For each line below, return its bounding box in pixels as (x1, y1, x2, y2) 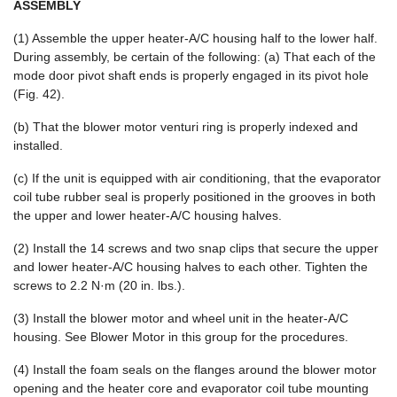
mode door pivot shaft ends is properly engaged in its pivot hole (13, 68, 369, 82)
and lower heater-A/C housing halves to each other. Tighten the (13, 260, 368, 274)
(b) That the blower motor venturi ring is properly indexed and (13, 120, 358, 134)
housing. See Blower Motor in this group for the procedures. (13, 330, 348, 344)
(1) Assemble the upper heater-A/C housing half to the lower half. (13, 31, 378, 45)
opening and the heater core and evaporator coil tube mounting (13, 381, 369, 395)
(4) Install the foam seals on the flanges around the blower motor (13, 362, 377, 377)
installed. (13, 138, 63, 152)
